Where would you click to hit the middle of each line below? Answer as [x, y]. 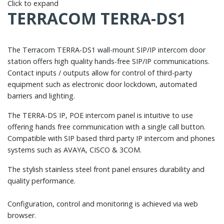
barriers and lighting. [41, 95]
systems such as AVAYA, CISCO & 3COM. [74, 149]
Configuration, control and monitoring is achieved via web [103, 203]
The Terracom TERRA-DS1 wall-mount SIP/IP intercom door [106, 49]
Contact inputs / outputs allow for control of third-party [100, 72]
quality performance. [41, 180]
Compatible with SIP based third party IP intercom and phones [111, 138]
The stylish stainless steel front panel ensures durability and [106, 169]
